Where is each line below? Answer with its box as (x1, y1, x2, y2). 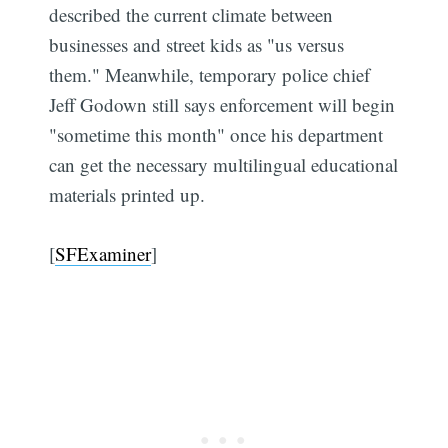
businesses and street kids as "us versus (49, 32, 345, 58)
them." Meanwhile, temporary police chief (49, 62, 371, 88)
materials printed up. (49, 182, 206, 208)
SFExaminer (55, 240, 152, 266)
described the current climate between (49, 2, 334, 28)
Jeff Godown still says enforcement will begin (49, 92, 396, 118)
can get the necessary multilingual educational (49, 152, 399, 178)
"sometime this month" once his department (49, 122, 384, 148)
